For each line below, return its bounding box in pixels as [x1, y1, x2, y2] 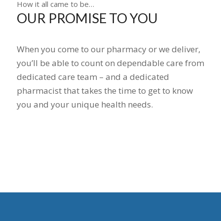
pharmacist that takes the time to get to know [16, 84, 193, 96]
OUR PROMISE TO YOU [16, 10, 158, 27]
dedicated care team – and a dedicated [16, 71, 169, 82]
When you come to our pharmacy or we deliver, [16, 43, 200, 55]
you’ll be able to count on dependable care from [16, 57, 204, 69]
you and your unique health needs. [16, 98, 153, 110]
